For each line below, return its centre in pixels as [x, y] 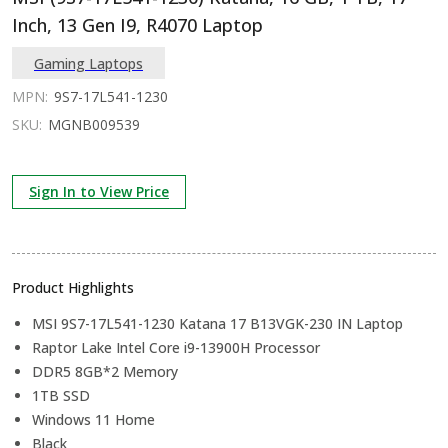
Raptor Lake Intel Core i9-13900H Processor [176, 347]
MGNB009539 [94, 124]
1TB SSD [61, 395]
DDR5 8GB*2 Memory [105, 371]
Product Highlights [73, 287]
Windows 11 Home [93, 419]
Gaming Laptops [88, 63]
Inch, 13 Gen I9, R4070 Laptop [137, 25]
